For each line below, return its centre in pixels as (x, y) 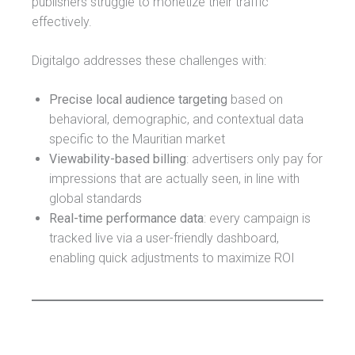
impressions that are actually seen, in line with (174, 178)
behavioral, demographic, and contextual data (176, 119)
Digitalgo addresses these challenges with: (149, 60)
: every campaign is (257, 218)
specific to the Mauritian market (137, 139)
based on (255, 99)
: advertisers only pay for (254, 158)
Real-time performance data (126, 218)
